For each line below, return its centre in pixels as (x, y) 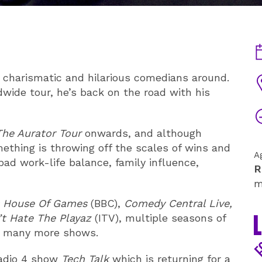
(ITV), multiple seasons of (158, 218)
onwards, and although (143, 133)
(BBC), (106, 204)
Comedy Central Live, (178, 204)
